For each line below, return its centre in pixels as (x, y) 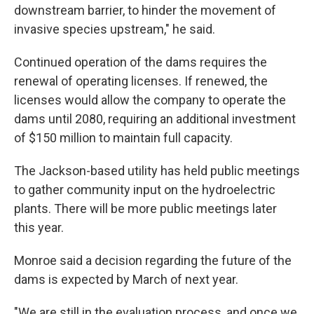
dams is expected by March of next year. (126, 279)
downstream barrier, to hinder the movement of (145, 10)
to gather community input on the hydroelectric (145, 189)
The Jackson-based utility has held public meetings (157, 170)
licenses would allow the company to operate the (150, 100)
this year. (39, 227)
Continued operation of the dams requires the (141, 62)
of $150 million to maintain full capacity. (123, 137)
